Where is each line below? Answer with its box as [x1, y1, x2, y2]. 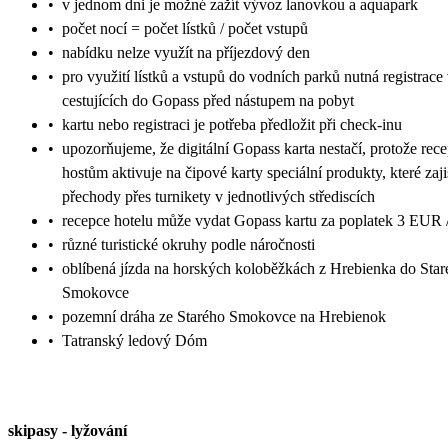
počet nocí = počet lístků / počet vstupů [62, 19, 308, 37]
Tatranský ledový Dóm [62, 331, 207, 349]
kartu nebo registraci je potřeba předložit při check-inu [62, 115, 402, 133]
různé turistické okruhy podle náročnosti [62, 235, 315, 253]
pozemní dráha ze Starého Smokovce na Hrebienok [62, 307, 386, 325]
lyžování [71, 421, 127, 439]
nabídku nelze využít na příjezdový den [62, 43, 310, 61]
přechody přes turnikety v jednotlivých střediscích [62, 187, 375, 205]
